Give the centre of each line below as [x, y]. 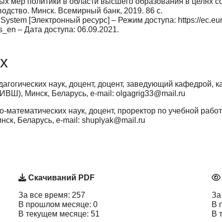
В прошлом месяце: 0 [58, 204]
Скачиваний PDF [60, 177]
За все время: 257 [52, 195]
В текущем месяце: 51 [59, 214]
